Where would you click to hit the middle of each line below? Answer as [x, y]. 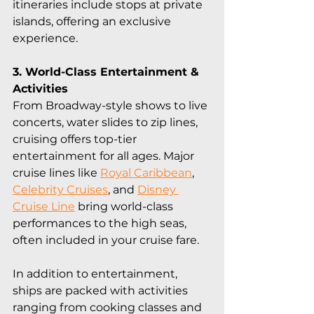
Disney [158, 189]
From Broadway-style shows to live [111, 105]
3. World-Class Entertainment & [108, 71]
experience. [45, 38]
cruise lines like [56, 172]
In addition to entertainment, [96, 273]
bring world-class [125, 206]
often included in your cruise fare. [106, 240]
